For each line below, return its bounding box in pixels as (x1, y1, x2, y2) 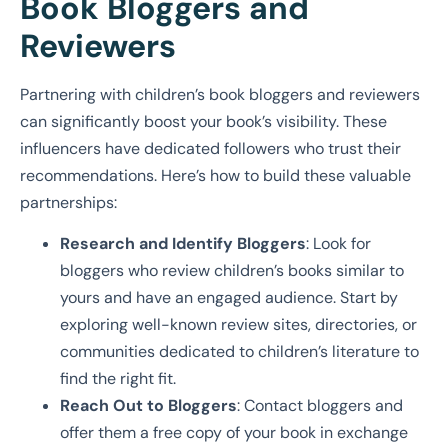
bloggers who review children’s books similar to (60, 260, 404, 282)
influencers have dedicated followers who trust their (20, 137, 401, 159)
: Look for (306, 233, 371, 255)
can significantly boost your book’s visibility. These (20, 110, 387, 132)
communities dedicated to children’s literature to (60, 341, 419, 363)
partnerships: (20, 191, 117, 213)
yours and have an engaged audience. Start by (60, 287, 398, 309)
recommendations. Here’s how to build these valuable (20, 164, 411, 186)
